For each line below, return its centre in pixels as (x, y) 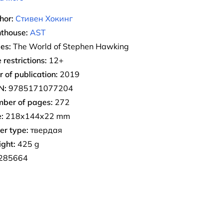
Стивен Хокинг (44, 18)
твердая (45, 130)
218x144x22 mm (37, 116)
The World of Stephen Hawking (70, 46)
